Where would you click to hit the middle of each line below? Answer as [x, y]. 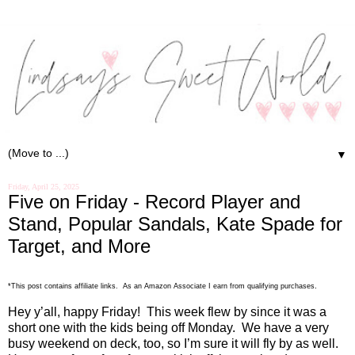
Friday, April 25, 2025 [44, 186]
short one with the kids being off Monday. [122, 328]
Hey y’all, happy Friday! [74, 312]
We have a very [285, 328]
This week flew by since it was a [237, 312]
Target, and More [79, 246]
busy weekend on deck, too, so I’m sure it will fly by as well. [173, 344]
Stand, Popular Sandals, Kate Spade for [175, 223]
